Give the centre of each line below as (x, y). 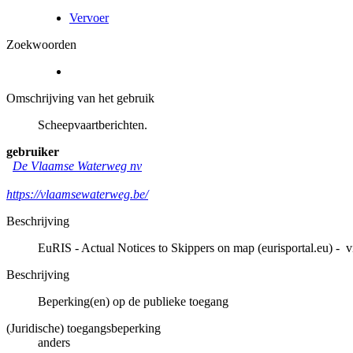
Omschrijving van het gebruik (80, 98)
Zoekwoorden (41, 44)
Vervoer (89, 17)
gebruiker (33, 151)
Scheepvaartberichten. (93, 124)
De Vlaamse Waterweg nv (77, 165)
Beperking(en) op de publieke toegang (133, 301)
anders (54, 342)
